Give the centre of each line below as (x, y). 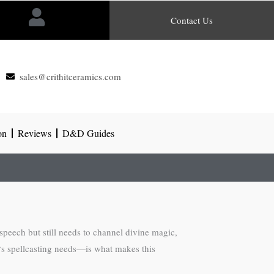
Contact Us (192, 20)
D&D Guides (88, 133)
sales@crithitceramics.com (71, 76)
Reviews (35, 133)
